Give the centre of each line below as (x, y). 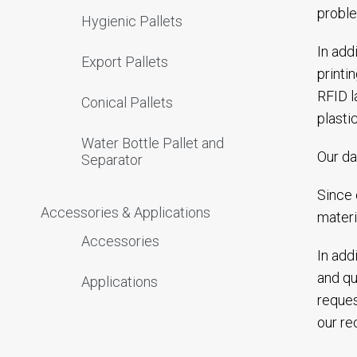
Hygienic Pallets (132, 21)
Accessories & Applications (126, 212)
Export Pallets (125, 62)
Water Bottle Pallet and (153, 143)
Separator (112, 160)
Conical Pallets (127, 102)
